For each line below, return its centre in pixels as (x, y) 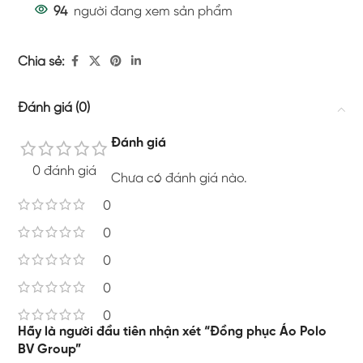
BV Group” (50, 350)
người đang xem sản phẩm (154, 12)
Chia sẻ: (42, 62)
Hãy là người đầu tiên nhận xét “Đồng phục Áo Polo (173, 332)
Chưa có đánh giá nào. (179, 179)
